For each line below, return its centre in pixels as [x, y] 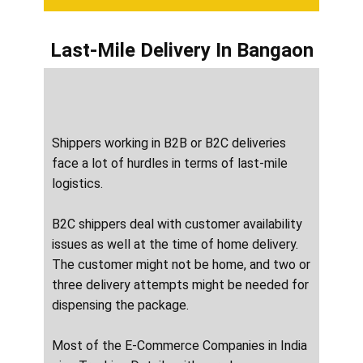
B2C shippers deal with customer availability [177, 224]
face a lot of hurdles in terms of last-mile [170, 164]
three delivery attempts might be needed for [180, 285]
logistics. [77, 184]
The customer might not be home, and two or [181, 265]
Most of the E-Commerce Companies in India [179, 346]
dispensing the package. [120, 305]
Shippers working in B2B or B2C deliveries [169, 143]
